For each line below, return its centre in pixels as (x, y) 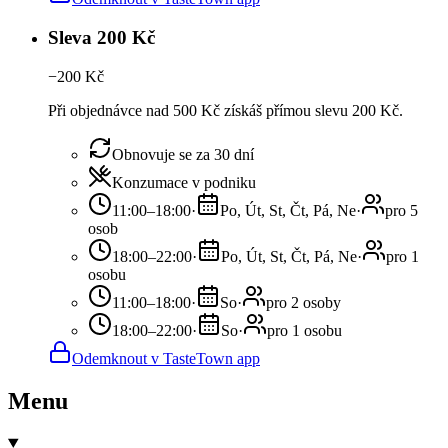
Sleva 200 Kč (101, 38)
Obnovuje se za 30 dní (183, 154)
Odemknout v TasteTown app (166, 358)
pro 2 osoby (303, 302)
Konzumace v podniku (184, 182)
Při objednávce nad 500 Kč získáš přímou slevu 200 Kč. (227, 110)
